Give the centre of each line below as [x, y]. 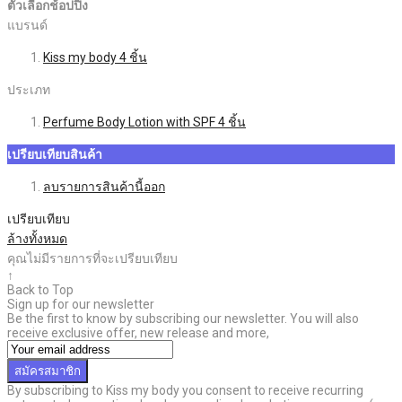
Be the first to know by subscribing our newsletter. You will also [183, 318]
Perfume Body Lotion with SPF [131, 122]
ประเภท [29, 89]
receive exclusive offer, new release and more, [138, 332]
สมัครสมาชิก [48, 371]
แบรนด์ [27, 25]
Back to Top [40, 289]
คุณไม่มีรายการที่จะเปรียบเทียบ [92, 258]
